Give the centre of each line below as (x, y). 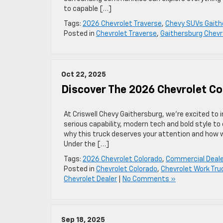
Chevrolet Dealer (90, 179)
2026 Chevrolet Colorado (122, 159)
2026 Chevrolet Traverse (122, 24)
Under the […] (86, 144)
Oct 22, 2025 (84, 75)
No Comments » (149, 179)
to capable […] (88, 9)
